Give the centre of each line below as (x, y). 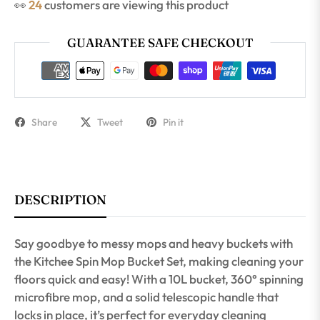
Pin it (173, 122)
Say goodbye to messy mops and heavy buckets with (154, 243)
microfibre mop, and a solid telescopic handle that (146, 296)
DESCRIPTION (60, 199)
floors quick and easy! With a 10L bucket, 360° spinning (159, 279)
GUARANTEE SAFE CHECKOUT (160, 43)
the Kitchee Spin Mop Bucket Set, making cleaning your (159, 261)
